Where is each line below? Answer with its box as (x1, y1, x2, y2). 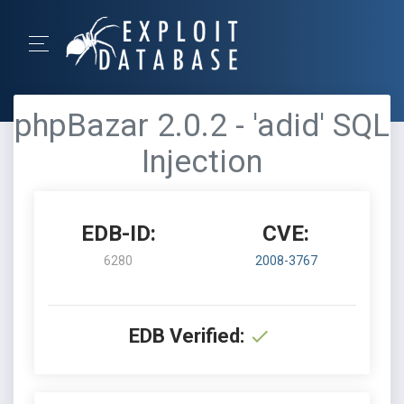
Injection (141, 143, 263, 180)
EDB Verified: (129, 325, 244, 347)
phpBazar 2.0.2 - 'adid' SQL (14, 107, 390, 144)
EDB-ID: (80, 221, 156, 246)
